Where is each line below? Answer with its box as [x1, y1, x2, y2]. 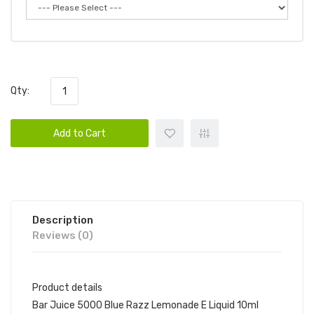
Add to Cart [53, 128, 106, 139]
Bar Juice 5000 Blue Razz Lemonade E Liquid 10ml [32, 299, 259, 311]
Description [32, 214, 93, 226]
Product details [32, 282, 102, 294]
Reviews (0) [32, 229, 93, 242]
